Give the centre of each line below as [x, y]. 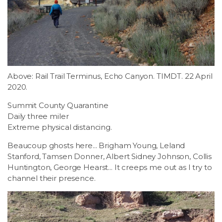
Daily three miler [38, 116]
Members [35, 66]
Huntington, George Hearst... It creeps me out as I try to [110, 167]
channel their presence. [52, 178]
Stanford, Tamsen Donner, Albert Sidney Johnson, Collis [110, 156]
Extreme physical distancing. [60, 127]
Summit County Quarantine [58, 105]
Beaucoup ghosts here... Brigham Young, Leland [96, 145]
